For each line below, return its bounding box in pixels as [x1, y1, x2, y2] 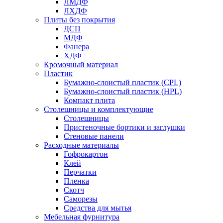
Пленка [64, 177, 89, 185]
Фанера [64, 42, 89, 51]
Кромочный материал [44, 60, 118, 69]
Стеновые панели [64, 132, 124, 140]
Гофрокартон [64, 150, 108, 158]
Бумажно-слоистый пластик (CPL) [64, 78, 181, 87]
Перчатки [64, 168, 97, 176]
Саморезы [64, 195, 98, 203]
